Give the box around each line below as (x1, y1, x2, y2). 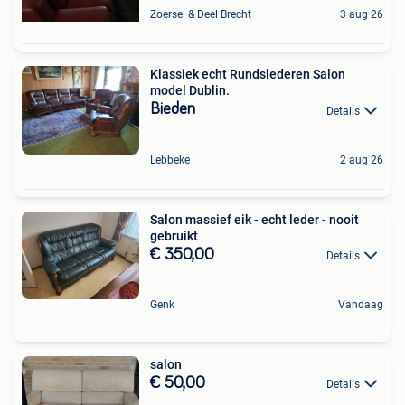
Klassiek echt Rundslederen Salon (150, 67, 345, 82)
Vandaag (338, 297, 383, 311)
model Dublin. (150, 83, 230, 99)
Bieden (150, 101, 195, 118)
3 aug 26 (340, 8, 383, 22)
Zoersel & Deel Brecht (150, 8, 251, 22)
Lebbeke (150, 153, 190, 166)
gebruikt (150, 228, 198, 243)
